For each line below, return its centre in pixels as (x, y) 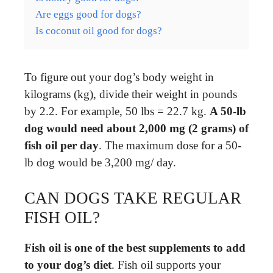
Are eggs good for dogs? (88, 14)
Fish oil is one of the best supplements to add (135, 248)
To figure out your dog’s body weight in (119, 77)
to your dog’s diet (68, 265)
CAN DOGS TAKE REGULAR (133, 198)
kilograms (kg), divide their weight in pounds (131, 94)
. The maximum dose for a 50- (170, 145)
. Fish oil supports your (166, 265)
